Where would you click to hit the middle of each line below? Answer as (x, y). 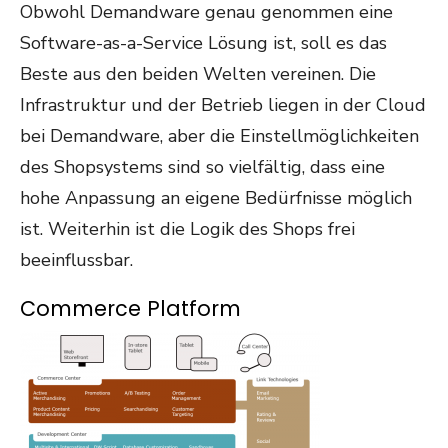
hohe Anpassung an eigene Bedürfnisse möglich (216, 198)
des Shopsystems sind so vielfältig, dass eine (202, 167)
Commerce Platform (130, 308)
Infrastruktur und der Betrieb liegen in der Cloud (223, 105)
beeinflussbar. (76, 260)
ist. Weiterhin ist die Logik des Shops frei (187, 229)
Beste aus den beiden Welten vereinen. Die (198, 74)
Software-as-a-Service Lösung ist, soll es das (203, 43)
